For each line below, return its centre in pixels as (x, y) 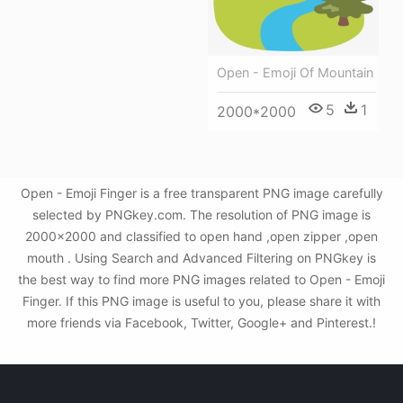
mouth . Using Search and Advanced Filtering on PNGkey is (201, 258)
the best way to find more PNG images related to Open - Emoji (201, 279)
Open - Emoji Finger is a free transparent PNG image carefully (201, 193)
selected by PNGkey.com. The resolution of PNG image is (201, 215)
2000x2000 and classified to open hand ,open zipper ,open (201, 236)
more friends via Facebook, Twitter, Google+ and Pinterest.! (201, 322)
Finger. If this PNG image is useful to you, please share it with (201, 301)
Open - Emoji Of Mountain (295, 73)
